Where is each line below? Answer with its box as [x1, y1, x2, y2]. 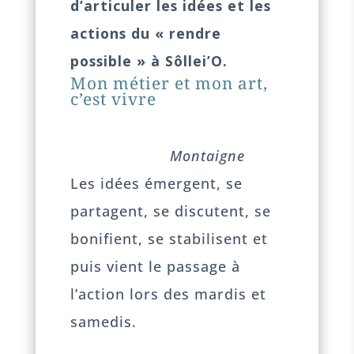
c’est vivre [70, 87, 157, 110]
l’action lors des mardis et [70, 284, 267, 303]
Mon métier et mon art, [70, 71, 269, 94]
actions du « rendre [70, 23, 222, 43]
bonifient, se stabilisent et [70, 228, 269, 248]
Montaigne [70, 145, 246, 165]
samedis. [70, 311, 137, 331]
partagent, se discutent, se [70, 201, 272, 220]
